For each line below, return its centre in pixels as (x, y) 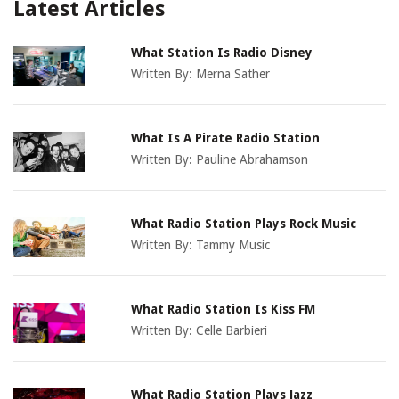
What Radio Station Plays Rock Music (244, 224)
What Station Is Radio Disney (222, 53)
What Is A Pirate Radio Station (226, 138)
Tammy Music (233, 245)
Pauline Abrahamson (252, 160)
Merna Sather (233, 74)
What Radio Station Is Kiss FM (224, 309)
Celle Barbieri (232, 331)
